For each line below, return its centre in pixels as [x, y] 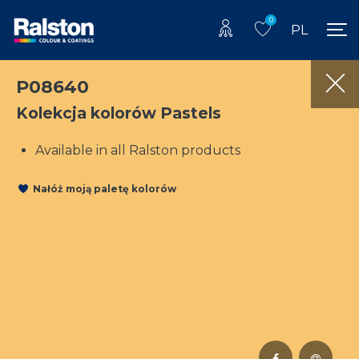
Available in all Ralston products [138, 150]
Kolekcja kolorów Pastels [119, 113]
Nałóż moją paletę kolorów [105, 189]
